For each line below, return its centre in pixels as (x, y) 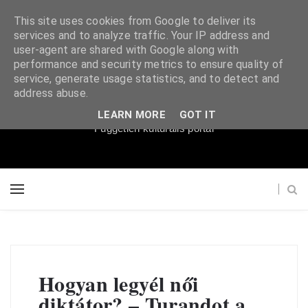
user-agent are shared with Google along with (126, 50)
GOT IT (198, 114)
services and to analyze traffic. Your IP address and (142, 35)
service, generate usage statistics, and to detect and (147, 79)
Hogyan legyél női (119, 283)
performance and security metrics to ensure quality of (149, 64)
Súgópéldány (154, 92)
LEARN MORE (132, 114)
